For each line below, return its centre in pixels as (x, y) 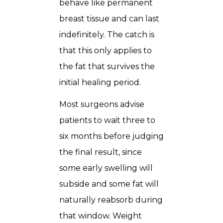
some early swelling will (106, 168)
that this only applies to (106, 51)
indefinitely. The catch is (107, 35)
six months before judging (111, 136)
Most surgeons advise (102, 105)
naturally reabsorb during (111, 200)
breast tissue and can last (109, 19)
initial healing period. (100, 83)
